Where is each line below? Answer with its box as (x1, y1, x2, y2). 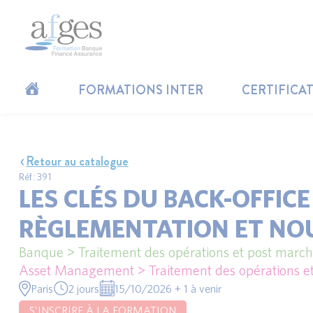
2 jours (68, 282, 99, 295)
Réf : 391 (19, 171, 51, 182)
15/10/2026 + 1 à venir (115, 282, 221, 295)
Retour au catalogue (26, 152, 129, 170)
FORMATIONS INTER (78, 80, 203, 99)
